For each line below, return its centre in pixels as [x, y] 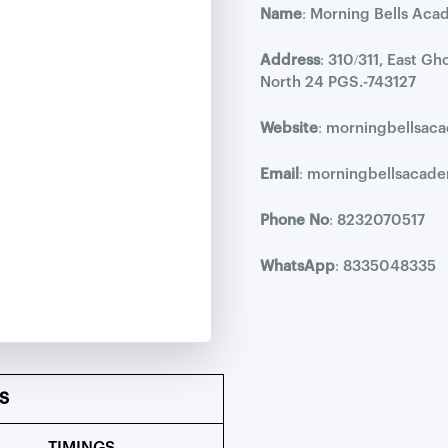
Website [289, 128]
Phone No [294, 220]
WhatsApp [297, 266]
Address [290, 60]
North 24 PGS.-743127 [338, 82]
